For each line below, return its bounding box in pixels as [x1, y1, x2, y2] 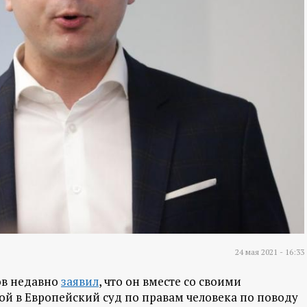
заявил [61, 273, 99, 290]
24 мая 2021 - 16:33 [235, 247, 304, 258]
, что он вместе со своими [99, 273, 241, 290]
